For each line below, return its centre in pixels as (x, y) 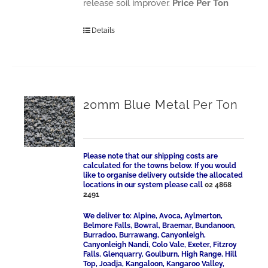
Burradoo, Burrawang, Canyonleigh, (145, 235)
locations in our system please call (144, 185)
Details (103, 31)
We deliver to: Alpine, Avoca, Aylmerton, (153, 216)
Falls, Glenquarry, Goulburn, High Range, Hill (160, 254)
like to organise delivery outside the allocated (163, 175)
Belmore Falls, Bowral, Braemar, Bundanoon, (160, 226)
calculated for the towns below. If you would (160, 166)
